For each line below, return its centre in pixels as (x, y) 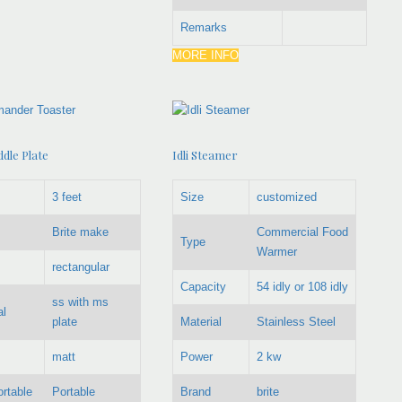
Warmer (277, 251)
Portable (73, 391)
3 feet (66, 197)
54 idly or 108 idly (303, 286)
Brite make (80, 232)
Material (201, 321)
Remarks (204, 27)
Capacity (204, 286)
